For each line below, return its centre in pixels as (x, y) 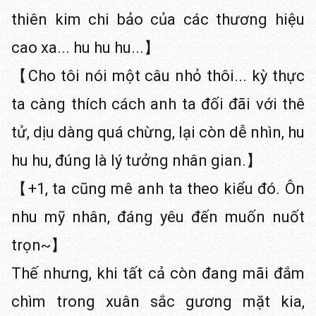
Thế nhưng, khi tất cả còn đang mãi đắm (158, 273)
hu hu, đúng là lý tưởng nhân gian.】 (136, 160)
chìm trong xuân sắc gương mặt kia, (158, 302)
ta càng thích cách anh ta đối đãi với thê (158, 104)
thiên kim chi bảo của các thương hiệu (158, 19)
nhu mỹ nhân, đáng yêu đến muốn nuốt (158, 217)
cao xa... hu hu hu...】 (85, 48)
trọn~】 (39, 245)
